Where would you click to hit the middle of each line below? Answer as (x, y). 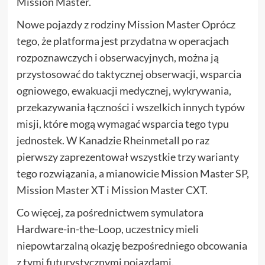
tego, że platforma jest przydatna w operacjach (122, 41)
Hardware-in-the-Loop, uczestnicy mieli (107, 229)
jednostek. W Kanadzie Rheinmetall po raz (113, 140)
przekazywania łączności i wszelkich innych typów (130, 107)
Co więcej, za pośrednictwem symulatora (110, 212)
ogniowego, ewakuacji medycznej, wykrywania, (124, 91)
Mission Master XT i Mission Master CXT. (112, 190)
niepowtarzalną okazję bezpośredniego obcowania (132, 245)
